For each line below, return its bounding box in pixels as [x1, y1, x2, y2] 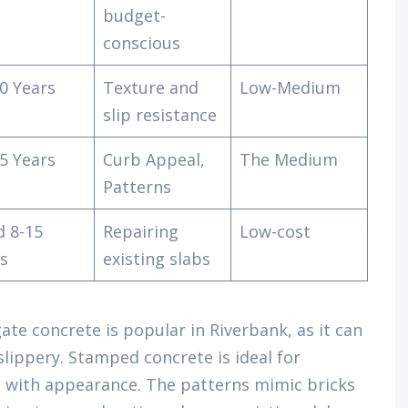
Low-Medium [240, 76, 341, 98]
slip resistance [103, 104, 217, 126]
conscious [103, 32, 180, 54]
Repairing [103, 220, 178, 242]
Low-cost [240, 220, 311, 242]
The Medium [240, 148, 338, 170]
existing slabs [103, 248, 210, 270]
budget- [103, 5, 166, 26]
